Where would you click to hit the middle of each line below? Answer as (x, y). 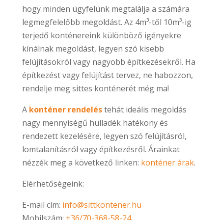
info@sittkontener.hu (102, 205)
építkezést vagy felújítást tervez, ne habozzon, (107, 75)
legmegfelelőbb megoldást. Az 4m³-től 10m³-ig (107, 22)
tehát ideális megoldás (144, 109)
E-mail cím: (42, 205)
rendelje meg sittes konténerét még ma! (95, 88)
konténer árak (167, 162)
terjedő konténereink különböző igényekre (101, 35)
